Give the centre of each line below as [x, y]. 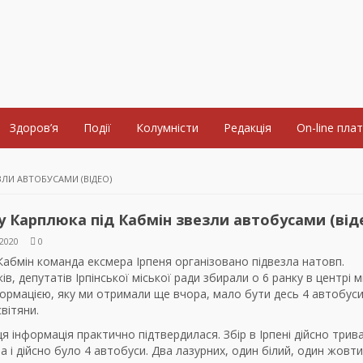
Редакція [248, 128]
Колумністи [167, 128]
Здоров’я [34, 128]
